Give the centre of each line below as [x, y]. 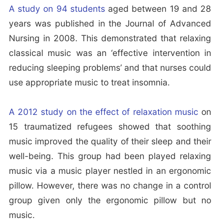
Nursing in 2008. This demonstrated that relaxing [110, 38]
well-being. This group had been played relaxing [110, 156]
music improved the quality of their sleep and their [110, 141]
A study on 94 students [57, 9]
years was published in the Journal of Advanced [110, 24]
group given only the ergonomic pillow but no [110, 200]
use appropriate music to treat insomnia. [89, 82]
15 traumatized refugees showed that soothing [110, 127]
